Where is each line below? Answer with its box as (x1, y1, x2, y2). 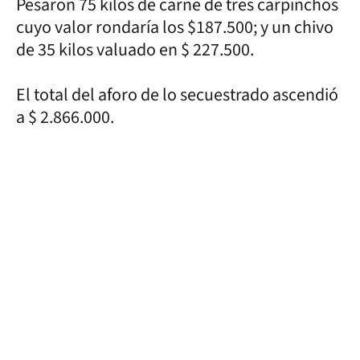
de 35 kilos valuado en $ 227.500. (16, 36, 254, 63)
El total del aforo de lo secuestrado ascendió (16, 81, 338, 108)
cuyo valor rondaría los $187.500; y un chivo (16, 14, 333, 40)
